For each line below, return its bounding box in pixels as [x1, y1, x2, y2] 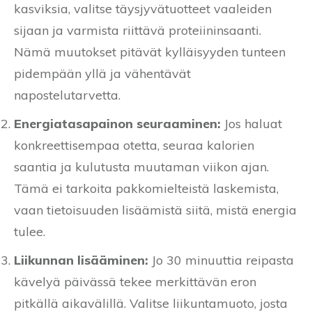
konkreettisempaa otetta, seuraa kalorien [14, 137, 254, 154]
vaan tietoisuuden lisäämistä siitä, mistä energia [14, 202, 297, 219]
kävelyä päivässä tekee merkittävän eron [14, 274, 256, 290]
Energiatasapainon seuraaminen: [14, 116, 221, 132]
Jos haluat [221, 116, 282, 132]
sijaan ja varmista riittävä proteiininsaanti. [14, 22, 261, 39]
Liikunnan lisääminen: [14, 252, 148, 269]
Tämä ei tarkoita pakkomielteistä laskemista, [14, 180, 279, 197]
